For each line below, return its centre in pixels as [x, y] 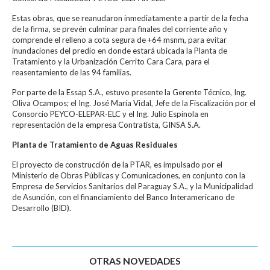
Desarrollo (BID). [42, 208]
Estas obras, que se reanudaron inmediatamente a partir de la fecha [130, 18]
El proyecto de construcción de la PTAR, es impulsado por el [117, 164]
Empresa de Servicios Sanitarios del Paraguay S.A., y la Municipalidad [133, 186]
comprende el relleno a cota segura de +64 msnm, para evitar [119, 39]
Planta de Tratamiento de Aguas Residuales [95, 144]
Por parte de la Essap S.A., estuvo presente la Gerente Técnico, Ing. [129, 92]
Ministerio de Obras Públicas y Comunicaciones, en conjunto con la [129, 175]
